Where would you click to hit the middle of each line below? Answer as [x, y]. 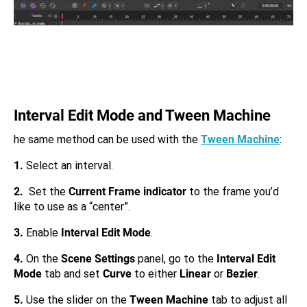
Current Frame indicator [127, 192]
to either [156, 274]
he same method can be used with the [107, 139]
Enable [42, 233]
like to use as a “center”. [72, 207]
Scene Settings [98, 259]
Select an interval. [68, 165]
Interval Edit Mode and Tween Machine [142, 115]
